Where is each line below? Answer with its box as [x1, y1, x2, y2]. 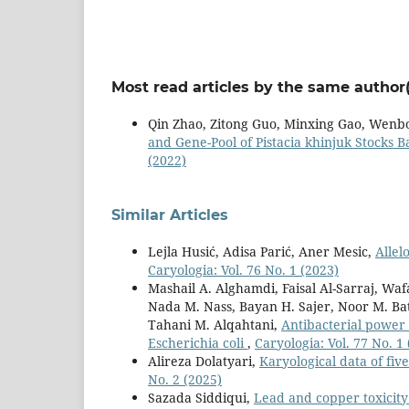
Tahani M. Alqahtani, [148, 316, 281, 334]
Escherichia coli [148, 334, 247, 352]
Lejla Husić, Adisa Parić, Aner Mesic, [148, 243, 375, 261]
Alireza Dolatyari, [148, 352, 259, 371]
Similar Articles [111, 206, 228, 225]
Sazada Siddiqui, [148, 389, 254, 407]
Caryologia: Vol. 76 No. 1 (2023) [148, 261, 339, 279]
